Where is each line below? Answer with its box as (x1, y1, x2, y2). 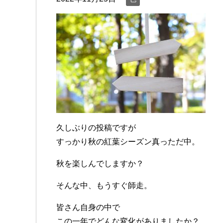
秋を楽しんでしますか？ (56, 159, 144, 168)
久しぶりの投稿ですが (56, 123, 136, 132)
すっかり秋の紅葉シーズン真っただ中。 (56, 137, 200, 146)
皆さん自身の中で (56, 203, 120, 212)
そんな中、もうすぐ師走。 (56, 181, 152, 190)
